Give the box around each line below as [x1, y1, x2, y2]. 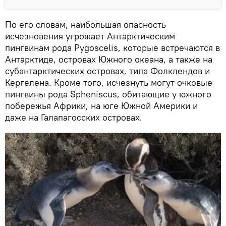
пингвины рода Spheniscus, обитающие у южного [5, 88, 211, 100]
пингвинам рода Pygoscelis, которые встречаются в [5, 41, 220, 53]
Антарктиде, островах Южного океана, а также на [5, 53, 212, 65]
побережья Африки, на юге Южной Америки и [5, 99, 198, 111]
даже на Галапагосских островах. [5, 111, 142, 123]
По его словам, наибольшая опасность [5, 18, 166, 30]
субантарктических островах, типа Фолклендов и [5, 65, 210, 77]
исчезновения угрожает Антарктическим [5, 30, 175, 42]
